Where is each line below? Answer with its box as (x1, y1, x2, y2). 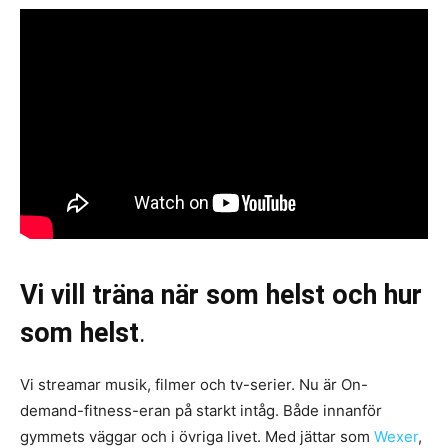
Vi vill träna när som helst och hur (20, 279, 422, 312)
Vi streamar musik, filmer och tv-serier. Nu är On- (20, 375, 368, 395)
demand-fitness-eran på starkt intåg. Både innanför (20, 401, 382, 421)
